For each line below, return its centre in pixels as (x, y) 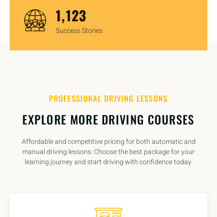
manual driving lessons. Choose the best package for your (108, 152)
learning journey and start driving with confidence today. (108, 162)
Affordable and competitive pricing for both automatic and (108, 141)
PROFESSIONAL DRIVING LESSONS (108, 98)
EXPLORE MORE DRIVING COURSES (108, 119)
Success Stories (79, 31)
